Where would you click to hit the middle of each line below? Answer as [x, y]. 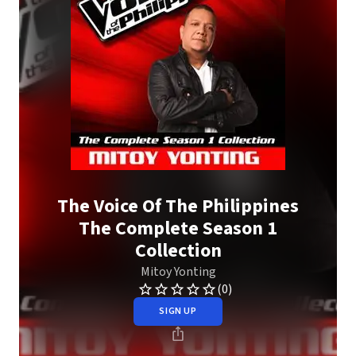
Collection [178, 251]
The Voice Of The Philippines [178, 206]
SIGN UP [178, 311]
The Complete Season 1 [178, 228]
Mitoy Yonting [178, 272]
